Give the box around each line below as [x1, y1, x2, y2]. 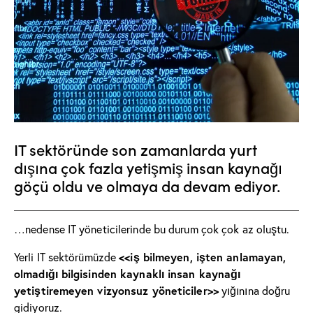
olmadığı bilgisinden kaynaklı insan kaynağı [14, 265, 241, 281]
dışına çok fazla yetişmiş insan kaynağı [14, 156, 282, 178]
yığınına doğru [218, 283, 291, 298]
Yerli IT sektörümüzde [14, 249, 119, 264]
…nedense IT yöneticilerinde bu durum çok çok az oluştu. [14, 221, 290, 236]
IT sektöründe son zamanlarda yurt [14, 138, 257, 160]
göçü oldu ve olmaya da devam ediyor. [14, 174, 280, 196]
